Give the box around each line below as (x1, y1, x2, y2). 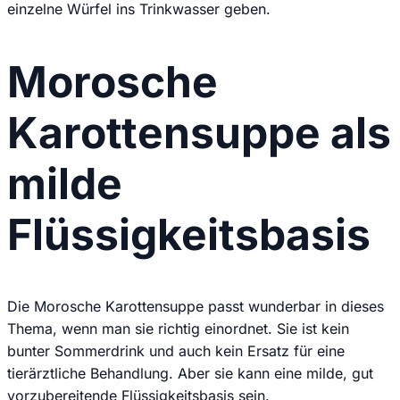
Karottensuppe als (7, 106, 391, 160)
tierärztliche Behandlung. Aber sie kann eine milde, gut (7, 363, 373, 382)
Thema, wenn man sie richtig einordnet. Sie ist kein (7, 319, 349, 337)
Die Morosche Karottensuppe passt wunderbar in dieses (7, 296, 384, 315)
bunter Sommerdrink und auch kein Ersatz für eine (7, 341, 345, 360)
